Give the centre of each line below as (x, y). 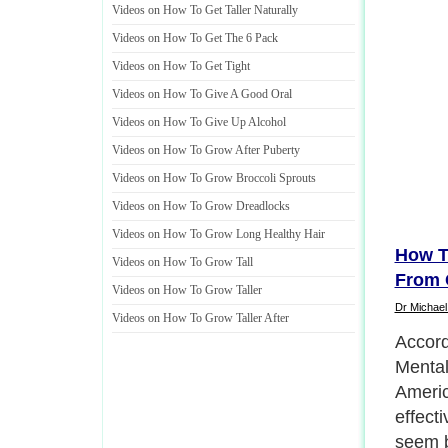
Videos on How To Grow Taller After (200, 318)
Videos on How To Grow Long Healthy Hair (218, 234)
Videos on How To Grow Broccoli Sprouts (214, 178)
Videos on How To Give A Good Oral (202, 94)
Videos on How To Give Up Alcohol (199, 122)
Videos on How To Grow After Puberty (206, 150)
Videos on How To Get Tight (181, 66)
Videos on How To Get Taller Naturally (205, 10)
